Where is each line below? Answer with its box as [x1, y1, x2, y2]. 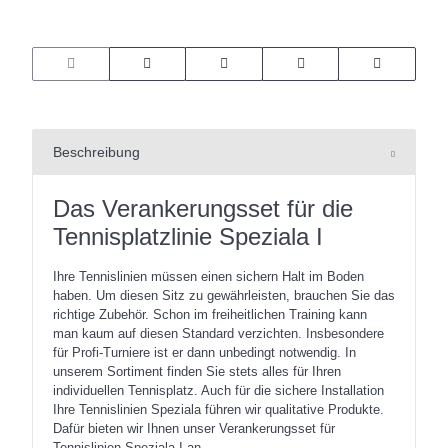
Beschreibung [53, 144, 140, 160]
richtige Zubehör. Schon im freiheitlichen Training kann [53, 307, 367, 322]
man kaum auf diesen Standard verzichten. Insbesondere [53, 326, 384, 341]
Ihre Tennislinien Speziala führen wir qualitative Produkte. [53, 402, 384, 417]
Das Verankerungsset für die [53, 195, 353, 222]
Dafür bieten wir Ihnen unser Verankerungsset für [53, 421, 335, 436]
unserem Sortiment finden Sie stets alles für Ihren [53, 364, 341, 379]
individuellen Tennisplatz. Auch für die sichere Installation [53, 383, 384, 398]
